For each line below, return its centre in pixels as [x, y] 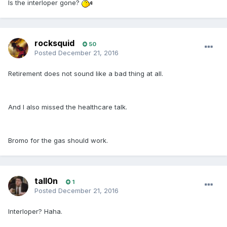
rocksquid [54, 43]
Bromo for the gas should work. [58, 141]
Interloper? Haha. [35, 212]
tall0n [46, 181]
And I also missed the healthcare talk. [68, 107]
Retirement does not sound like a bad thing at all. [86, 74]
